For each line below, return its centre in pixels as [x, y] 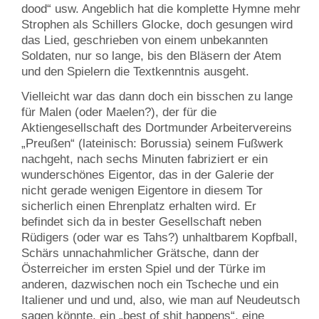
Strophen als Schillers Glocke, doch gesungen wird [157, 24]
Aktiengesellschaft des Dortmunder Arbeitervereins [157, 127]
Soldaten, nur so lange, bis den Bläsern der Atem [151, 56]
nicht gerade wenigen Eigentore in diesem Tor [142, 190]
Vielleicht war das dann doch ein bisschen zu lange [157, 96]
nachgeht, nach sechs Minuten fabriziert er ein [145, 159]
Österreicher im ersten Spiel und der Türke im [143, 268]
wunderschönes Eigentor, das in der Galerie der [148, 174]
